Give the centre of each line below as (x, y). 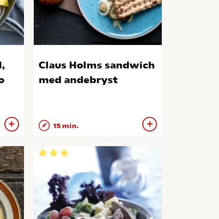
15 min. (65, 126)
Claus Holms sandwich (97, 65)
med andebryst (78, 80)
